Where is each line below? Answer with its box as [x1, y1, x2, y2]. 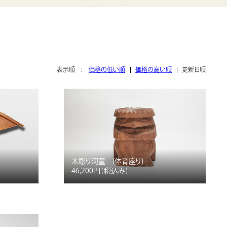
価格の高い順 [135, 66, 172, 72]
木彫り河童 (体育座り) [71, 157, 143, 165]
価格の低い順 [89, 66, 125, 72]
